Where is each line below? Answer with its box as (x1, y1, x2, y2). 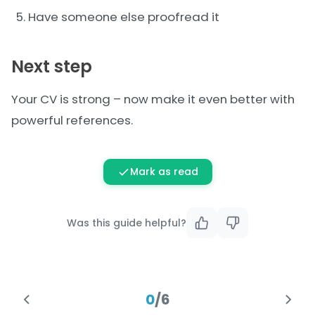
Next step (11, 55, 92, 78)
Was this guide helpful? (67, 216, 186, 230)
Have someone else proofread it (28, 8, 219, 25)
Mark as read (129, 165, 198, 179)
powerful (11, 112, 66, 129)
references (66, 112, 131, 129)
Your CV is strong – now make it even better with (11, 91, 295, 108)
